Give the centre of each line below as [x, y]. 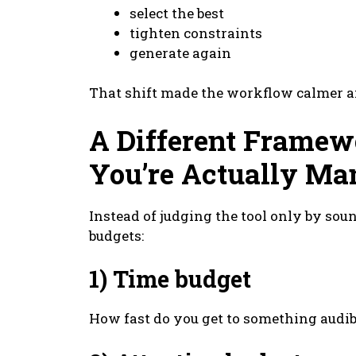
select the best [177, 13]
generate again [180, 52]
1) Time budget [170, 279]
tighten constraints [196, 33]
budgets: [116, 235]
